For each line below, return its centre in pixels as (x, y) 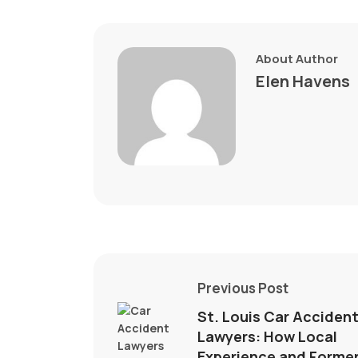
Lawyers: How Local (267, 337)
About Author (297, 59)
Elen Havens (303, 82)
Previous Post (243, 288)
